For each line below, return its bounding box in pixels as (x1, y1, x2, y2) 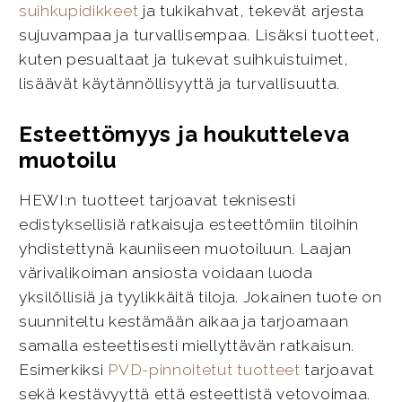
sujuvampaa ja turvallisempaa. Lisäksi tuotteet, (18, 25, 380, 44)
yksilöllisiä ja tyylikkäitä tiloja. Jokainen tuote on (18, 287, 382, 306)
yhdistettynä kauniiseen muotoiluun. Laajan (18, 239, 352, 258)
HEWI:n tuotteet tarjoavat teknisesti (18, 190, 296, 209)
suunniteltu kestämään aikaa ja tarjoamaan (18, 311, 349, 330)
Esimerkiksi (18, 360, 109, 379)
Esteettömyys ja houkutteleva (18, 120, 350, 147)
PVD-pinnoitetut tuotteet (108, 360, 301, 379)
